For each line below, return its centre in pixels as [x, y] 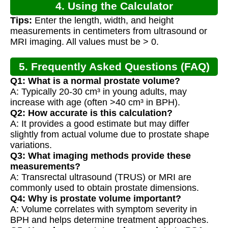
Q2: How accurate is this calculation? [91, 113]
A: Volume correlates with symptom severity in [104, 209]
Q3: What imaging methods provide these [101, 155]
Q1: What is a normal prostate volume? [95, 81]
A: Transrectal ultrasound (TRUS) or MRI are [101, 177]
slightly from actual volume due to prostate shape [110, 134]
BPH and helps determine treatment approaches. [109, 220]
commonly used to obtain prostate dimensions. [105, 188]
